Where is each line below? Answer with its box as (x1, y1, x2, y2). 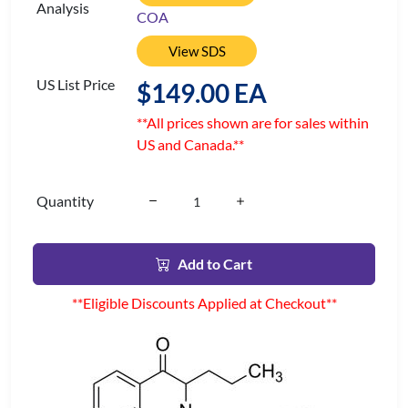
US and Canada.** (137, 136, 244, 153)
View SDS (168, 43, 226, 59)
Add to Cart (178, 255, 252, 272)
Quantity (36, 192, 94, 209)
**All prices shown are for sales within (137, 114, 369, 131)
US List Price (36, 76, 115, 93)
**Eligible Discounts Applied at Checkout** (71, 294, 337, 311)
